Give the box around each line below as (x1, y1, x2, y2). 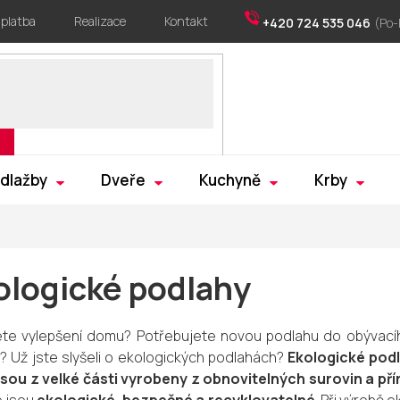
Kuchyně (199, 170, 261, 190)
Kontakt (164, 12, 208, 29)
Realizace (74, 12, 126, 29)
